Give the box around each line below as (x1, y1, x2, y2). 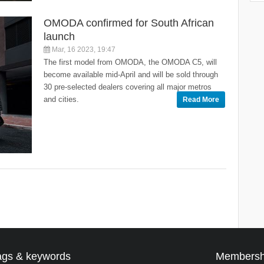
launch (44, 31, 75, 43)
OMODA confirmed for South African (44, 17, 214, 29)
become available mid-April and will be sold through (44, 70, 218, 80)
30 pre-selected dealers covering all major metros (44, 82, 212, 92)
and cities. (44, 95, 79, 104)
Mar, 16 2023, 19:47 (50, 45, 115, 54)
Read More (183, 95, 219, 104)
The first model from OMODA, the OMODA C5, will (44, 58, 217, 67)
